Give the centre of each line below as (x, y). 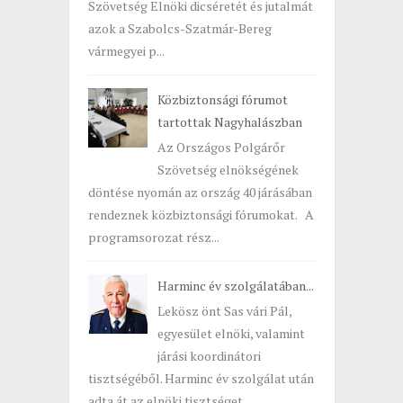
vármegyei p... (126, 50)
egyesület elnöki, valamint (231, 333)
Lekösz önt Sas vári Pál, (224, 310)
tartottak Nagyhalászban (229, 121)
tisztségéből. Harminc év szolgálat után (201, 378)
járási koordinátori (209, 355)
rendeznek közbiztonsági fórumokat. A (201, 214)
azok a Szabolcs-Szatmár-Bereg (179, 28)
